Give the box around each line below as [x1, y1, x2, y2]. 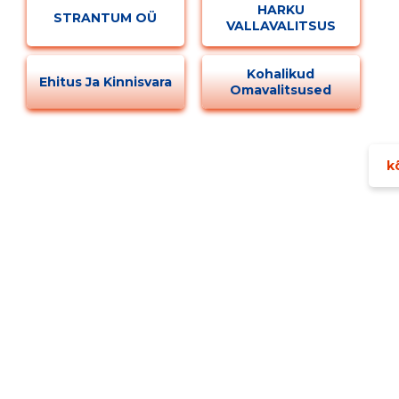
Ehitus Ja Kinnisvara [38, 73, 172, 90]
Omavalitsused [230, 81, 332, 98]
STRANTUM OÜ [53, 9, 158, 26]
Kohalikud [247, 65, 315, 82]
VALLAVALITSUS [225, 17, 336, 34]
